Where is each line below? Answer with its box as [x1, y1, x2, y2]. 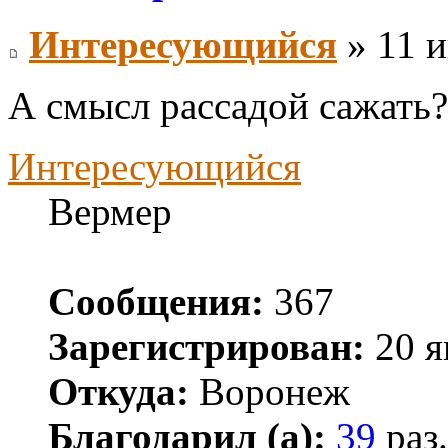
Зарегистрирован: [48, 325, 365, 369]
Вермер [48, 190, 172, 234]
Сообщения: [48, 280, 264, 324]
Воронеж [189, 370, 350, 414]
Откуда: [48, 370, 189, 414]
